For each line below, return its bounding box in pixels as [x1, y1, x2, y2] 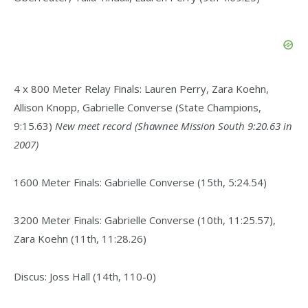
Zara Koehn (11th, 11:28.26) [14, 231, 146, 245]
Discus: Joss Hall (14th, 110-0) [14, 269, 156, 283]
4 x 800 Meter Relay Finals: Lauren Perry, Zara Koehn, [14, 82, 269, 96]
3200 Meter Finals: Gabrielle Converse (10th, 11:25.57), [14, 212, 276, 227]
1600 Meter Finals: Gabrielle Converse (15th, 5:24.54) [14, 175, 267, 189]
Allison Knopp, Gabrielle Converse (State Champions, [14, 100, 261, 114]
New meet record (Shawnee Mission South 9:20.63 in [55, 119, 292, 133]
